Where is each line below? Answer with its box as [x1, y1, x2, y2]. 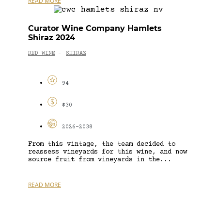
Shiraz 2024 [28, 32, 75, 42]
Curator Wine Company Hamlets [28, 23, 162, 33]
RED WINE [28, 50, 55, 57]
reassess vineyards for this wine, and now [28, 148, 187, 156]
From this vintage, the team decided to [28, 140, 175, 148]
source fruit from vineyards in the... [28, 155, 171, 164]
